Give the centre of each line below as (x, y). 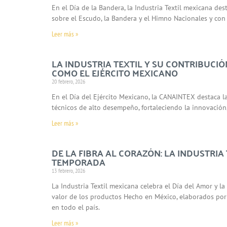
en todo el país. (76, 207)
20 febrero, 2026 (68, 81)
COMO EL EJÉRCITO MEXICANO (115, 72)
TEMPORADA (79, 162)
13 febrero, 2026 (68, 170)
